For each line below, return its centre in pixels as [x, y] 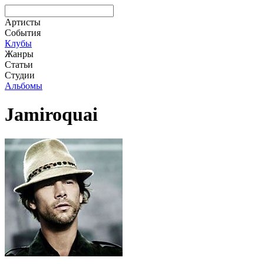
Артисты [23, 22]
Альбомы [24, 86]
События [23, 33]
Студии [20, 75]
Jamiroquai [51, 115]
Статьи [19, 65]
